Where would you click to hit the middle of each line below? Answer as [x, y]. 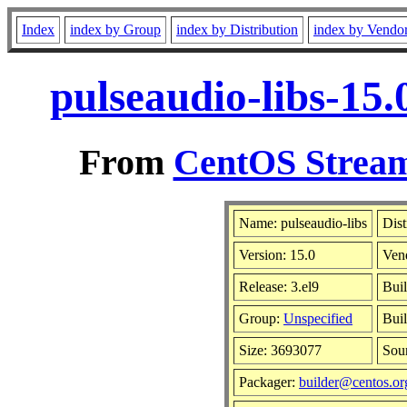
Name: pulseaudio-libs [303, 223]
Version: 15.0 [277, 254]
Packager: [269, 382]
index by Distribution [237, 30]
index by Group [115, 30]
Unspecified [318, 318]
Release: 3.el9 [279, 286]
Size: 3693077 [280, 350]
